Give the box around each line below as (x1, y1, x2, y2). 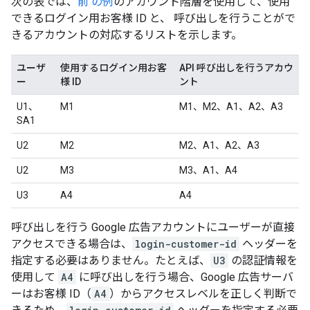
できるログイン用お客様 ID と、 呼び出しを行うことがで (11, 11, 295, 25)
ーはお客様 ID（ (11, 286, 91, 300)
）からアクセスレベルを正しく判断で (109, 286, 297, 300)
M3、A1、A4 (179, 164, 237, 176)
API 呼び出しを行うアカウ (179, 62, 293, 73)
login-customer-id (135, 237, 237, 250)
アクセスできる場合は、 (11, 237, 132, 250)
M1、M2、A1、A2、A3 (179, 100, 283, 112)
